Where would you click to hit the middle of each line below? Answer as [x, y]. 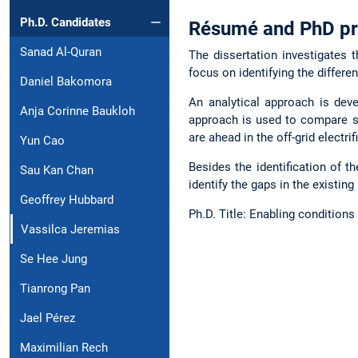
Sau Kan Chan [57, 170]
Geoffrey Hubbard [67, 199]
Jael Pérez [48, 318]
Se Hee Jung [54, 259]
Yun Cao [42, 140]
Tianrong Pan [55, 288]
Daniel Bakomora [66, 81]
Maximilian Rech [64, 347]
